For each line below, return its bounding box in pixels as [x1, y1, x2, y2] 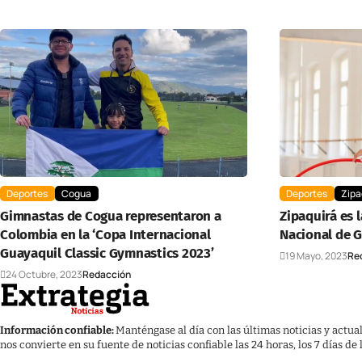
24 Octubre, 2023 [6, 267, 82, 282]
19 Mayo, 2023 [285, 249, 347, 263]
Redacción [82, 267, 131, 282]
